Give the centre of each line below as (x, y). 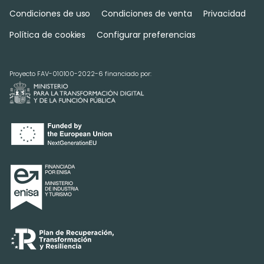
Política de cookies (48, 35)
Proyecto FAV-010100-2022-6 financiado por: (80, 74)
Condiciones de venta (147, 14)
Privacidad (224, 14)
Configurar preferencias (146, 35)
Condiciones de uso (50, 14)
